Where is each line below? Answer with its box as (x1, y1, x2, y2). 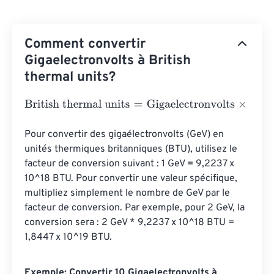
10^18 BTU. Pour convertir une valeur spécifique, (24, 172, 240, 185)
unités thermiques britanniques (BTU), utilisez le (24, 143, 240, 155)
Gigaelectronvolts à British (24, 53, 191, 69)
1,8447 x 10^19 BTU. (24, 231, 112, 243)
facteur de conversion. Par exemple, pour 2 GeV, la (24, 202, 247, 214)
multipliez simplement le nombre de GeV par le (24, 187, 232, 199)
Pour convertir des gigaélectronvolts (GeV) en (24, 128, 226, 141)
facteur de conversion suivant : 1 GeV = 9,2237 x (24, 158, 237, 170)
